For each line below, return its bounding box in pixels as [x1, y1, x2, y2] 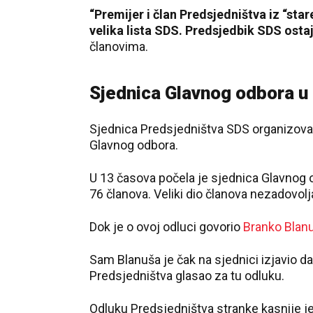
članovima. [89, 39, 148, 54]
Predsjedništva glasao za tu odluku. [89, 268, 284, 283]
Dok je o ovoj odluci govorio [89, 219, 243, 234]
